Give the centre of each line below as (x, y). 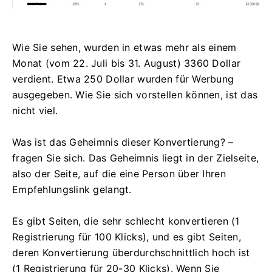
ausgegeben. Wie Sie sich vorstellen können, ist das (135, 94)
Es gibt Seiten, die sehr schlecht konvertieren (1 (126, 221)
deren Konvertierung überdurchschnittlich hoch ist (131, 252)
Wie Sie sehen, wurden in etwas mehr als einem (124, 47)
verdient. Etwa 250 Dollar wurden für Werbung (123, 79)
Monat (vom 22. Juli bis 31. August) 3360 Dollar (127, 63)
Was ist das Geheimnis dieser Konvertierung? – (123, 142)
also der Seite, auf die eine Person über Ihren (119, 173)
